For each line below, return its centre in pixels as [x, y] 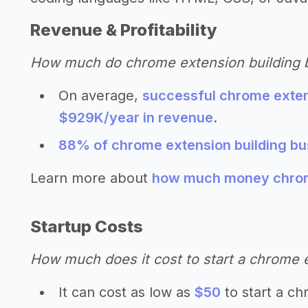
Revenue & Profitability [124, 30]
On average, [100, 96]
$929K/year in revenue [136, 118]
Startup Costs [87, 227]
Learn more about [91, 178]
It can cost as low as [126, 292]
